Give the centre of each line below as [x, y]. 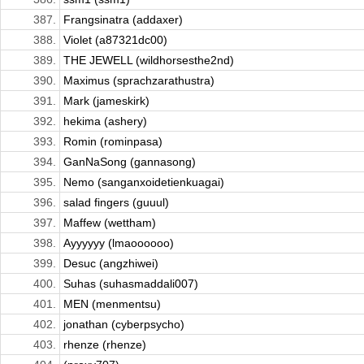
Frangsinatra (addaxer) [123, 20]
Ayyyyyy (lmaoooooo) [119, 243]
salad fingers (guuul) [116, 203]
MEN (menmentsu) [112, 304]
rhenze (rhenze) [105, 345]
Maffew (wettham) [110, 223]
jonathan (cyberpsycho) [124, 325]
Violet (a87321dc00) [115, 40]
